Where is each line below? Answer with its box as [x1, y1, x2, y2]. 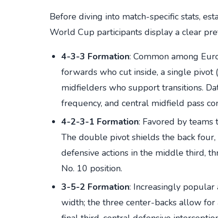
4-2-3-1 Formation [61, 115, 139, 127]
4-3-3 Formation [61, 50, 129, 62]
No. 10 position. [61, 162, 122, 174]
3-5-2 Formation [61, 181, 129, 193]
